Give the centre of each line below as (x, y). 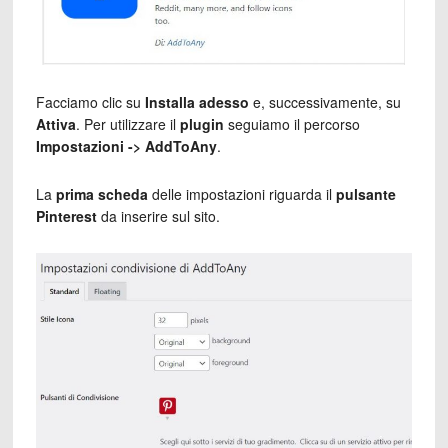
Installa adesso (196, 101)
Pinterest (66, 215)
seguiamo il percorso (291, 123)
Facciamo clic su (90, 101)
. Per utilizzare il (127, 123)
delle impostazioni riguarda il (241, 193)
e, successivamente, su (324, 101)
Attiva (55, 123)
